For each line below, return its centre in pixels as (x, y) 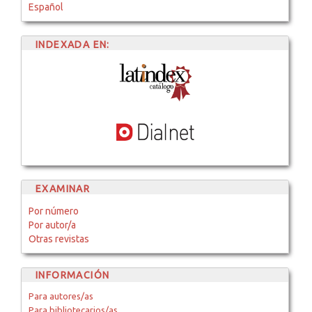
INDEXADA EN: (72, 44)
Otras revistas (58, 239)
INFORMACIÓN (72, 275)
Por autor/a (52, 225)
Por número (53, 211)
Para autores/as (61, 296)
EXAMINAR (63, 188)
